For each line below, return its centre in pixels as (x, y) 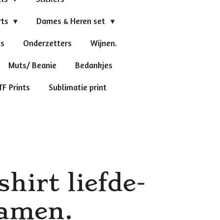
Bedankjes (94, 65)
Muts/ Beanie (32, 65)
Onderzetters (47, 43)
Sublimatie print (78, 87)
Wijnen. (103, 43)
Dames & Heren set (72, 21)
